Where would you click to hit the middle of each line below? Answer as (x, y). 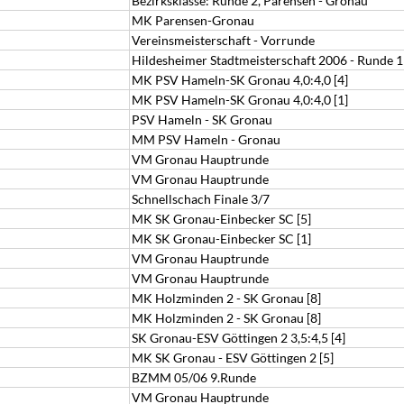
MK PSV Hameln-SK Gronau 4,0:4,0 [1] (240, 100)
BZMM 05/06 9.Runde (194, 377)
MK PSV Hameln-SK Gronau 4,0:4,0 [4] (240, 80)
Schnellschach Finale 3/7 (201, 199)
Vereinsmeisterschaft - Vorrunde (223, 40)
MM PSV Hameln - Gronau (206, 139)
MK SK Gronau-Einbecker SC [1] (221, 239)
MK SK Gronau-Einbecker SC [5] (221, 219)
